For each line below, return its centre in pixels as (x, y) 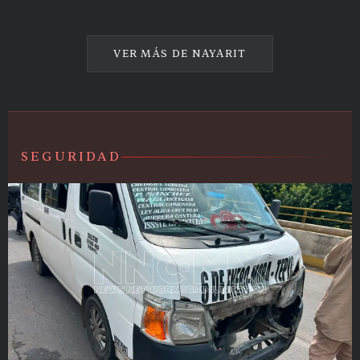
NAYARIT (219, 54)
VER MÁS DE (153, 54)
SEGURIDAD (71, 157)
